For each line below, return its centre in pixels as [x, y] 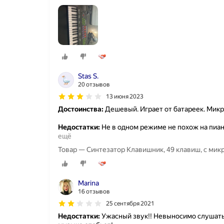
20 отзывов [94, 84]
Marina [88, 183]
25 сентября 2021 [130, 204]
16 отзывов [94, 192]
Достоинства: [81, 109]
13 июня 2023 [125, 96]
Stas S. [88, 76]
